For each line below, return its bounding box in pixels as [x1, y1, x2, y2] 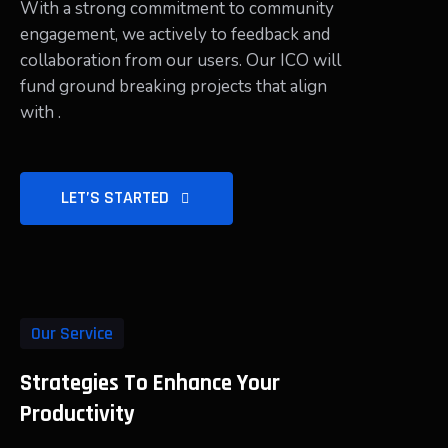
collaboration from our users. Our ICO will [20, 49, 341, 72]
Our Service [31, 322, 113, 345]
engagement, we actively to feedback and [20, 23, 330, 46]
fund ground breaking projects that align [20, 75, 327, 98]
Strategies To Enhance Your [20, 369, 280, 398]
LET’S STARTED [61, 186, 173, 209]
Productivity [20, 400, 135, 429]
